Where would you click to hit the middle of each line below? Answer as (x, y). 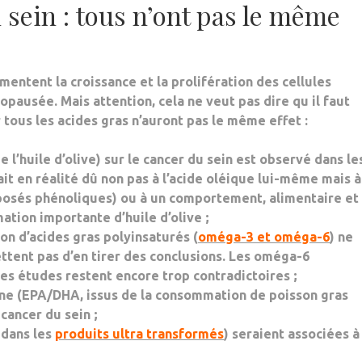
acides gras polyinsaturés (109, 237)
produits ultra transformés (139, 334)
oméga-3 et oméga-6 (264, 237)
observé (285, 159)
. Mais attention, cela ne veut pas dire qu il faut (202, 101)
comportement (216, 198)
